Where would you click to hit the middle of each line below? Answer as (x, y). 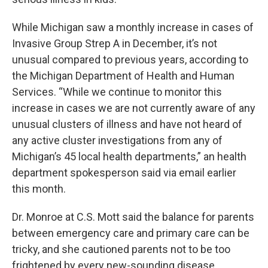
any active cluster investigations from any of (117, 140)
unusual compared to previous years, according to (130, 60)
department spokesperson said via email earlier (124, 173)
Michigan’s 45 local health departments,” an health (129, 156)
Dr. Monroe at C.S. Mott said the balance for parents (133, 217)
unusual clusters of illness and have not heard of (127, 124)
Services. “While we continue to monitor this (117, 92)
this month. (39, 189)
